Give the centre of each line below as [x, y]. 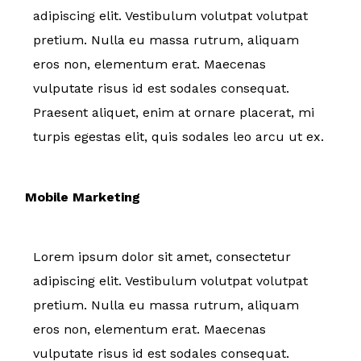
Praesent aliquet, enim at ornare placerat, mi [174, 112]
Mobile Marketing [83, 197]
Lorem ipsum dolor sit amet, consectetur [162, 256]
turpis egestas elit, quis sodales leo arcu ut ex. [180, 136]
